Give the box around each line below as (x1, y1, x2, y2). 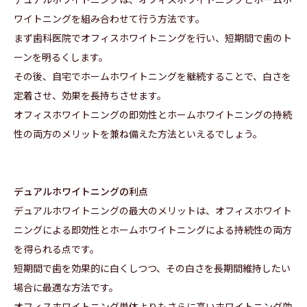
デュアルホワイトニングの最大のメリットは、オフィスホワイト (14, 204, 292, 218)
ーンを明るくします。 (14, 50, 108, 64)
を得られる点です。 (14, 242, 99, 256)
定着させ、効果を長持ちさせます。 (14, 88, 167, 103)
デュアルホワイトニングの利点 (14, 184, 148, 199)
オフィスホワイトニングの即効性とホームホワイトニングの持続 (14, 108, 292, 122)
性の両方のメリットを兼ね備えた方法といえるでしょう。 (14, 127, 262, 141)
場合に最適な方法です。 (14, 280, 119, 295)
